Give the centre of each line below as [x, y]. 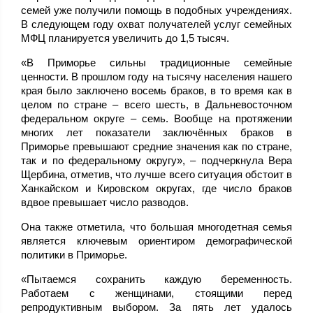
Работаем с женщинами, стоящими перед [156, 293]
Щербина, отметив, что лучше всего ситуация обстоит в [156, 175]
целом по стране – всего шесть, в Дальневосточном [156, 105]
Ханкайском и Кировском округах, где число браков [156, 189]
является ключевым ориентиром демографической [156, 241]
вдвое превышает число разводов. [105, 203]
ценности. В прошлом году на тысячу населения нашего [156, 77]
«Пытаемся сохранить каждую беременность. [156, 279]
